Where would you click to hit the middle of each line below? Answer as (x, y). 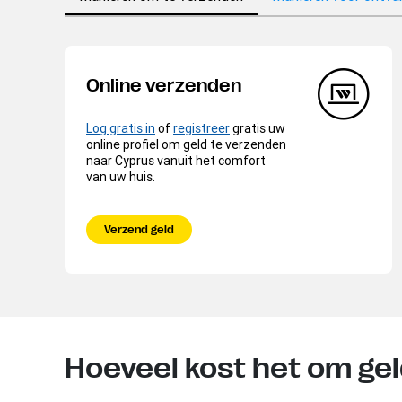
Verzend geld (139, 229)
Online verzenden (164, 85)
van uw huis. (121, 176)
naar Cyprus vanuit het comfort (176, 160)
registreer (201, 128)
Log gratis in (121, 128)
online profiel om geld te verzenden (186, 144)
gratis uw (258, 128)
